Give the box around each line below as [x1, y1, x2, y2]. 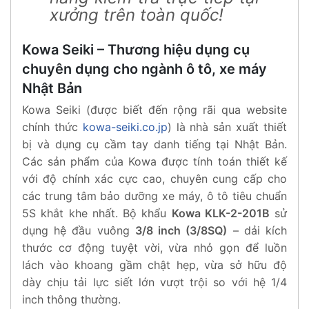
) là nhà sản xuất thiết [167, 119, 288, 134]
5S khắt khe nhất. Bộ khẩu [22, 206, 172, 220]
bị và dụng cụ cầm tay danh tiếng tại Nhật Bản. [22, 137, 287, 151]
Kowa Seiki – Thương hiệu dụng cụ [22, 41, 250, 58]
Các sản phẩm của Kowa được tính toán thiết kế [22, 154, 287, 168]
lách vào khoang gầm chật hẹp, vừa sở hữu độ [22, 257, 287, 272]
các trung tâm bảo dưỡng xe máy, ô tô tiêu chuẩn [22, 188, 287, 203]
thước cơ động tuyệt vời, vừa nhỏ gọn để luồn [22, 240, 287, 255]
